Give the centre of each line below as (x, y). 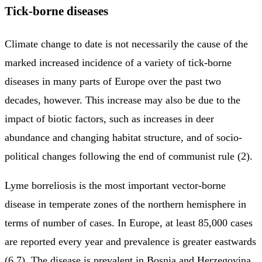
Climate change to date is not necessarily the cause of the (126, 44)
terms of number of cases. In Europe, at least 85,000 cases (129, 223)
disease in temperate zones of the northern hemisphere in (125, 204)
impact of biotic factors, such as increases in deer (109, 118)
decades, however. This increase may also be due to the (123, 100)
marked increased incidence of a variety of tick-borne (118, 62)
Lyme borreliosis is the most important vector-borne (115, 185)
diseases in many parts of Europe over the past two (113, 81)
